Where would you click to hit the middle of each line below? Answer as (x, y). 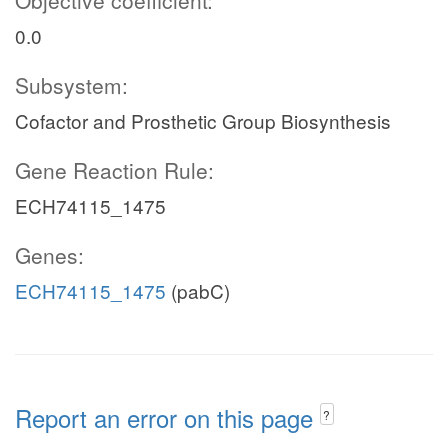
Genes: (49, 255)
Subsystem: (71, 85)
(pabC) (198, 290)
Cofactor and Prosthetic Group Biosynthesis (203, 120)
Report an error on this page (167, 417)
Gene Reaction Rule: (114, 170)
